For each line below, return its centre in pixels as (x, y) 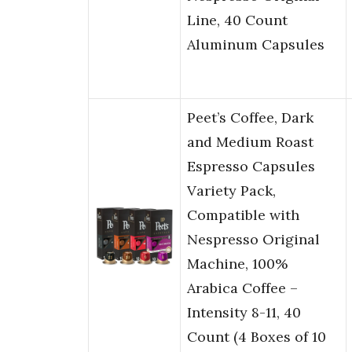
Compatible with (243, 215)
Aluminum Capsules (256, 45)
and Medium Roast (250, 142)
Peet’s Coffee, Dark (250, 118)
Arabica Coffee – (242, 288)
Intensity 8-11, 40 (244, 313)
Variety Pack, (231, 191)
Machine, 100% (237, 264)
